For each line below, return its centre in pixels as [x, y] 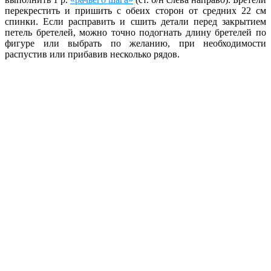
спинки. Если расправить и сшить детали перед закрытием [135, 21]
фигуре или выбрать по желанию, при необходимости [135, 43]
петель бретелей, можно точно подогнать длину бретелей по [135, 32]
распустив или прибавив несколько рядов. [92, 54]
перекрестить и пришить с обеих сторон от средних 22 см [135, 10]
